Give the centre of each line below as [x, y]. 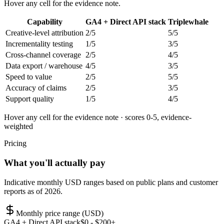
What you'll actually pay [55, 163]
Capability [44, 22]
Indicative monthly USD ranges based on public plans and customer [111, 182]
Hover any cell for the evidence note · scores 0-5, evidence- [98, 117]
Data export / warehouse [44, 66]
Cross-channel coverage [43, 55]
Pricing [15, 143]
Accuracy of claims [36, 88]
